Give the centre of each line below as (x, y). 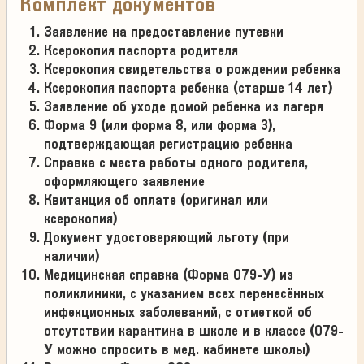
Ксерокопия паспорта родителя (141, 50)
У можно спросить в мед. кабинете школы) (177, 349)
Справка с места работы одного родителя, (176, 162)
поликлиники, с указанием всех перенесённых (184, 293)
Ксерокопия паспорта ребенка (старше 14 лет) (188, 88)
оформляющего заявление (124, 181)
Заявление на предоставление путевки (164, 32)
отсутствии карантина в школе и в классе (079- (194, 331)
